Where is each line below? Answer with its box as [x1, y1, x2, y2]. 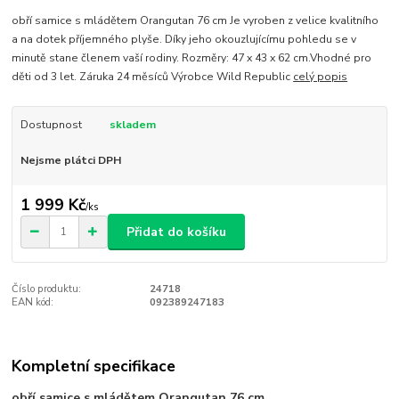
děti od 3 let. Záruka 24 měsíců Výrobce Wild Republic [12, 69, 294, 84]
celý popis [293, 69, 348, 84]
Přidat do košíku [126, 223, 226, 240]
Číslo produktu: [12, 282, 82, 297]
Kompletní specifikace [12, 354, 176, 377]
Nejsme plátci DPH [20, 152, 121, 167]
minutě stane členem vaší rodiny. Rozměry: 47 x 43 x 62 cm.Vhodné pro [12, 50, 372, 65]
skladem [109, 117, 156, 132]
